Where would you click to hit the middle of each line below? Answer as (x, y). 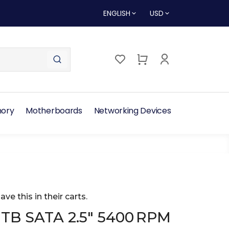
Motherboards (54, 111)
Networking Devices (132, 111)
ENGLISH (117, 13)
